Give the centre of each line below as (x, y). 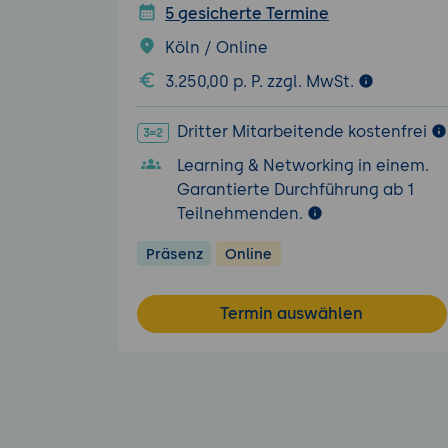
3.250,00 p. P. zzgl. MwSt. (261, 81)
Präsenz (174, 253)
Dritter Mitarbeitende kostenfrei (301, 132)
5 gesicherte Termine (247, 14)
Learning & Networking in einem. (303, 165)
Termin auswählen (292, 313)
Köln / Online (216, 48)
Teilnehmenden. (242, 213)
